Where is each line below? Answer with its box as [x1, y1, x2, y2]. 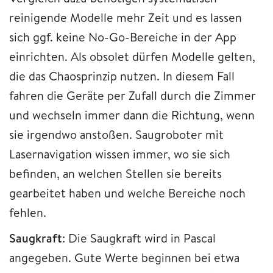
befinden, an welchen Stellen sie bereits [9, 165, 222, 182]
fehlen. [9, 204, 46, 221]
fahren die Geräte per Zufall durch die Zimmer [9, 87, 256, 104]
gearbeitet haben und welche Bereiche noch [9, 184, 246, 201]
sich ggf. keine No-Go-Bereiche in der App [9, 28, 236, 45]
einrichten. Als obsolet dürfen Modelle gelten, [9, 48, 255, 65]
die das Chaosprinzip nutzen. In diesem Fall [9, 67, 235, 84]
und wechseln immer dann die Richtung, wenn [9, 106, 255, 123]
